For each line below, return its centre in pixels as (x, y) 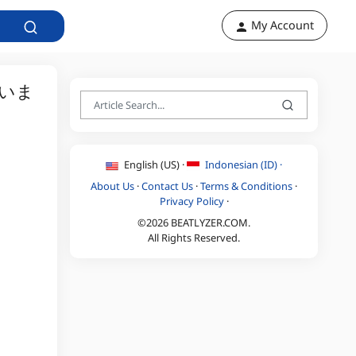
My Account (281, 25)
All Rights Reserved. (194, 237)
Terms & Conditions (246, 186)
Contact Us (167, 186)
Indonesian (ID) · (242, 164)
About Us (112, 186)
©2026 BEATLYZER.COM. (194, 222)
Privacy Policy (192, 201)
